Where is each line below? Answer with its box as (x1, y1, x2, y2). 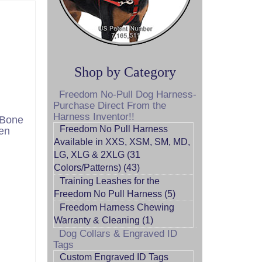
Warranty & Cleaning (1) (54, 215, 153, 225)
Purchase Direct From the (53, 100, 166, 111)
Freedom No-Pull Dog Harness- (59, 89, 196, 100)
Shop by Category (74, 64, 176, 80)
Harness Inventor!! (53, 111, 135, 122)
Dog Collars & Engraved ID (59, 228, 177, 239)
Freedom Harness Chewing (60, 202, 174, 212)
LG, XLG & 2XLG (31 (54, 150, 140, 160)
